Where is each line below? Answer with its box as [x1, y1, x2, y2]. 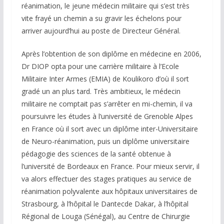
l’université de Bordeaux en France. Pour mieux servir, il [21, 161, 199, 171]
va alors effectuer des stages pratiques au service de [21, 174, 191, 184]
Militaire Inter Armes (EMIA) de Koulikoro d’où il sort [21, 74, 189, 84]
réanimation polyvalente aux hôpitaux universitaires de [21, 186, 197, 196]
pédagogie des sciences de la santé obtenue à [21, 149, 171, 159]
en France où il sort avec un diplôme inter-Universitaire [21, 124, 198, 134]
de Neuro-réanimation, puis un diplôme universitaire [21, 136, 189, 146]
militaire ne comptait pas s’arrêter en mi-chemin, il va [21, 99, 192, 109]
